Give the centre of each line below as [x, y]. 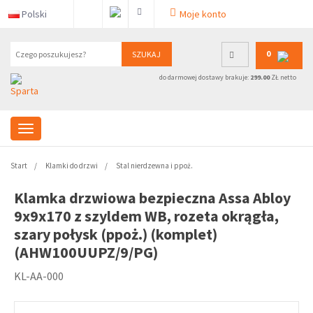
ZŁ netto [283, 77]
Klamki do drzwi [72, 166]
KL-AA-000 [39, 276]
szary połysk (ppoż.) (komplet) [116, 234]
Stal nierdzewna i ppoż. [154, 166]
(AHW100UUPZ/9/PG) [86, 252]
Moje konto [203, 14]
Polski [34, 14]
